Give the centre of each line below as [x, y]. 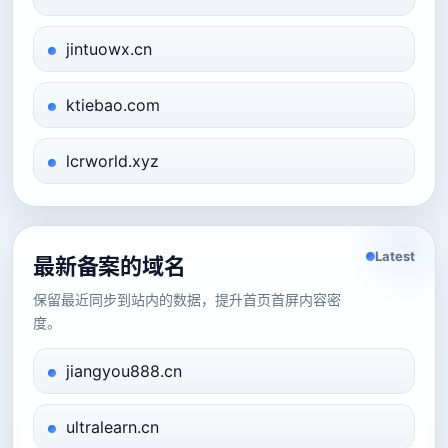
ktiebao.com [113, 105]
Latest [395, 256]
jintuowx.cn [109, 49]
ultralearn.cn [112, 427]
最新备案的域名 [109, 266]
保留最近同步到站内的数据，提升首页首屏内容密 [187, 299]
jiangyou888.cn [124, 371]
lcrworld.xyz [112, 161]
